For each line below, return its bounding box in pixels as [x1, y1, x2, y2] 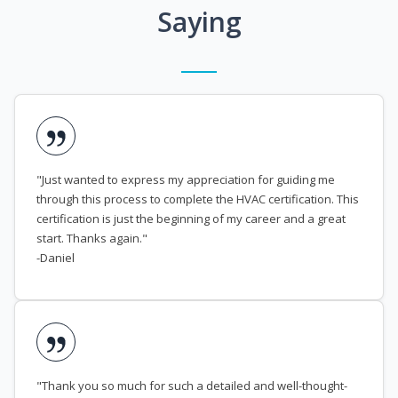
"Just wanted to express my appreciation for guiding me [36, 171, 335, 188]
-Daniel [36, 250, 75, 267]
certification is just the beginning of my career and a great [36, 211, 346, 227]
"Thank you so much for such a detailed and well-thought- [36, 378, 347, 394]
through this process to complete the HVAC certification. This [36, 191, 359, 208]
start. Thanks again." [36, 230, 147, 247]
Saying [156, 4, 242, 41]
